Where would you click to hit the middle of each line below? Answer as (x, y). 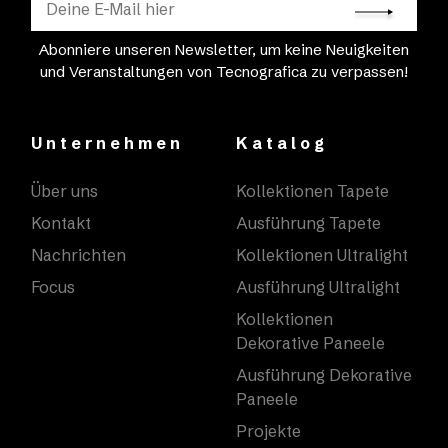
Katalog (282, 142)
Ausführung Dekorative (324, 374)
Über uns (64, 190)
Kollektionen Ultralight (322, 254)
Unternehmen (107, 142)
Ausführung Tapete (308, 222)
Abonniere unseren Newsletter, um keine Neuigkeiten (224, 49)
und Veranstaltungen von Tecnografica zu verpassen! (224, 71)
